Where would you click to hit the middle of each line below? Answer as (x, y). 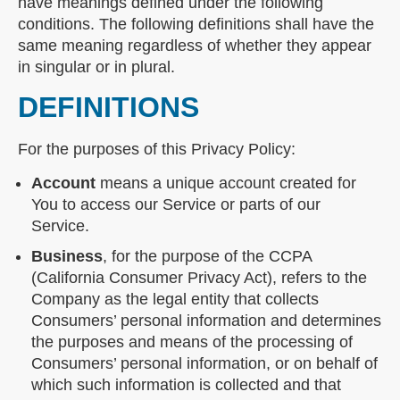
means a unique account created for (226, 183)
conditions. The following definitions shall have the (196, 24)
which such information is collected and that (186, 384)
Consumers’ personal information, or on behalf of (204, 363)
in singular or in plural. (96, 67)
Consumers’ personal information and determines (206, 320)
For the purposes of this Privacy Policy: (157, 149)
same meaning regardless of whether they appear (195, 45)
